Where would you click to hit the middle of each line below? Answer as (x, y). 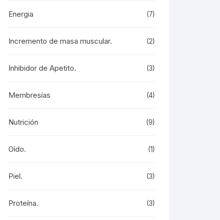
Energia (21, 14)
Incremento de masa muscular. (60, 41)
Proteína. (23, 203)
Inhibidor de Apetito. (42, 68)
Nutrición (23, 122)
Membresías (29, 95)
